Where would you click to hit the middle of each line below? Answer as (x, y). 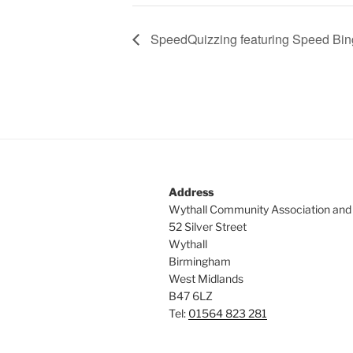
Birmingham (200, 261)
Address (191, 191)
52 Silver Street (208, 226)
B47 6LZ (191, 295)
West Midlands (206, 278)
